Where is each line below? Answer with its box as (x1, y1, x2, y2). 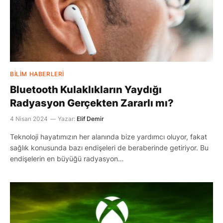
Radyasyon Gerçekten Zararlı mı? (10, 97, 174, 109)
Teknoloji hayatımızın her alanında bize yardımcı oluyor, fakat (10, 132, 207, 141)
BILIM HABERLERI (10, 70, 64, 78)
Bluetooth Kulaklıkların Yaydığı (10, 83, 162, 96)
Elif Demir (77, 114, 104, 122)
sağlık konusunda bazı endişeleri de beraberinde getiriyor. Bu (10, 143, 209, 152)
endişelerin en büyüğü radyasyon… (10, 154, 124, 163)
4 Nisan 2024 (10, 114, 48, 122)
